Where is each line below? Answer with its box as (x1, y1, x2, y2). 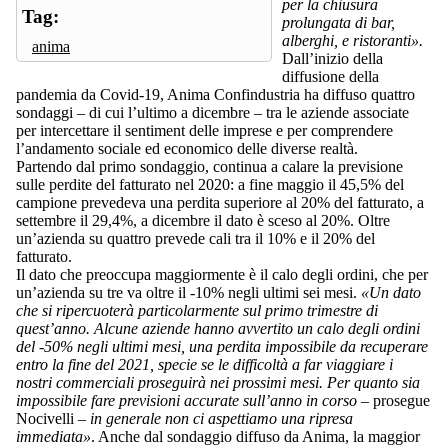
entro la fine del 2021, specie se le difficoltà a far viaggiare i (16, 355, 393, 373)
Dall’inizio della (282, 49, 383, 67)
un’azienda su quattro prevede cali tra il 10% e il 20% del (16, 229, 375, 247)
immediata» (16, 427, 91, 445)
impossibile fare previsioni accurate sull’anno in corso (16, 391, 357, 409)
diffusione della (282, 67, 379, 85)
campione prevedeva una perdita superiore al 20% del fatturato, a (16, 193, 424, 211)
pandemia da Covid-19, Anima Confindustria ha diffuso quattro (16, 85, 415, 103)
